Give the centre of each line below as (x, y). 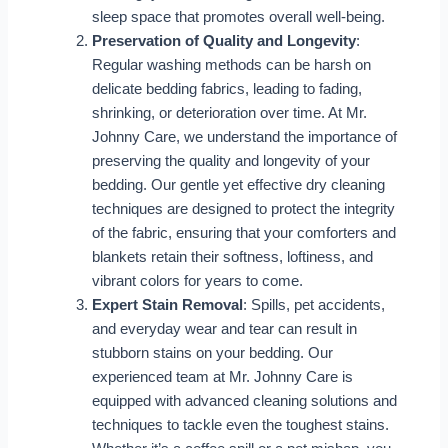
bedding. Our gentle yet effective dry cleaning (238, 185)
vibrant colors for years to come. (197, 281)
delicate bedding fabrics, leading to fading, (226, 89)
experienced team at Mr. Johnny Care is (222, 377)
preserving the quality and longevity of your (230, 161)
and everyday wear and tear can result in (224, 329)
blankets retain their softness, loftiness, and (232, 257)
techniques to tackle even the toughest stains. (240, 425)
